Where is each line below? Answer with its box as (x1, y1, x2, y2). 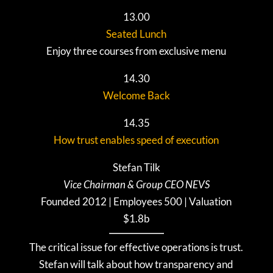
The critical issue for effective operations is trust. (29, 241, 244, 254)
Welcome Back (102, 89, 170, 102)
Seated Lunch (106, 27, 167, 41)
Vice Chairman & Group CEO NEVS (63, 178, 210, 191)
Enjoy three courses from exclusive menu (46, 44, 227, 58)
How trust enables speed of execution (54, 133, 219, 147)
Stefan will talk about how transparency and (39, 258, 234, 271)
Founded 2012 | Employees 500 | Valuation (41, 195, 232, 208)
